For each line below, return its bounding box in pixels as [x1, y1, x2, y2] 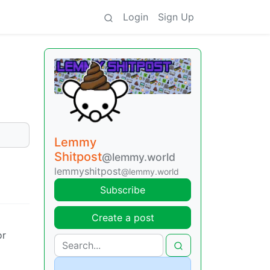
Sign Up [158, 11, 194, 23]
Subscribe [100, 183, 145, 196]
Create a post [91, 211, 154, 224]
